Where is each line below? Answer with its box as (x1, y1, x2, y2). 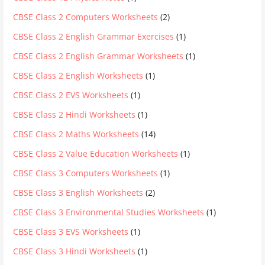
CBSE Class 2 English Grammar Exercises (13, 30, 174, 42)
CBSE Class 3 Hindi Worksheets (13, 245, 136, 257)
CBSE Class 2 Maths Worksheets (13, 128, 140, 140)
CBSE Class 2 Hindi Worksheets (13, 108, 136, 120)
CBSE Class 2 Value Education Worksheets (13, 147, 179, 159)
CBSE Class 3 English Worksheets (13, 186, 144, 198)
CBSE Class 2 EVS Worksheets (13, 89, 129, 101)
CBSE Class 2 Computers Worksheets (13, 11, 159, 22)
